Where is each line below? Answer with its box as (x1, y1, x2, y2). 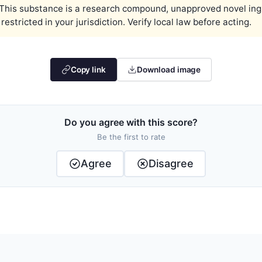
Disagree (148, 157, 194, 170)
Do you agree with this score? (64, 116, 198, 128)
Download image (137, 64, 201, 74)
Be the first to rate (96, 132, 166, 142)
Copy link (70, 64, 106, 74)
